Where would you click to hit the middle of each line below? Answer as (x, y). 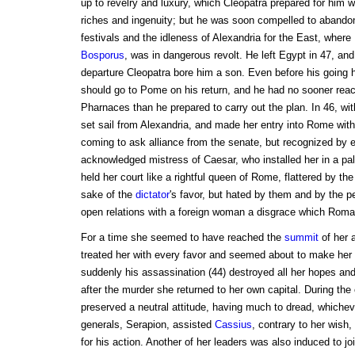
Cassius (233, 325)
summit (301, 238)
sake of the (108, 195)
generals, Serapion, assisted (147, 325)
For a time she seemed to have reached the (182, 238)
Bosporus (102, 55)
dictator (152, 195)
